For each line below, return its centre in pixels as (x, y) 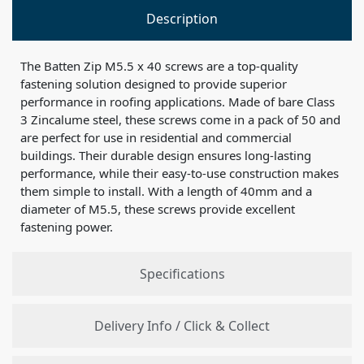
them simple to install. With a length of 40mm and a (166, 191)
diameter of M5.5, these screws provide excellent (158, 208)
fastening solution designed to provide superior (154, 83)
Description (182, 18)
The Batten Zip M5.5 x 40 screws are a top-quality (159, 65)
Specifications (182, 273)
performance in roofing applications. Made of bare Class (178, 101)
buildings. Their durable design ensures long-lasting (166, 155)
